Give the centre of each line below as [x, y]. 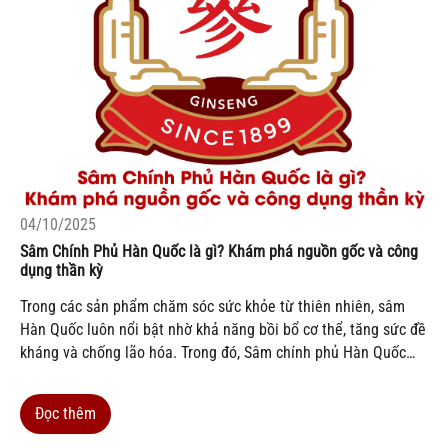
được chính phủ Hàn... [90, 398]
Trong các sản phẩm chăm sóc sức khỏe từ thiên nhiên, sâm [212, 306]
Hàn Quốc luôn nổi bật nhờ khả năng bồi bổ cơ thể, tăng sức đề [223, 329]
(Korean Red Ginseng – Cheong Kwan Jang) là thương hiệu [210, 375]
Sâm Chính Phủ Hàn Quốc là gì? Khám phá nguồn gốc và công [219, 251]
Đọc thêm [65, 413]
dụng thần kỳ [61, 270]
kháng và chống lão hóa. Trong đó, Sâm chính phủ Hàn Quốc [213, 352]
